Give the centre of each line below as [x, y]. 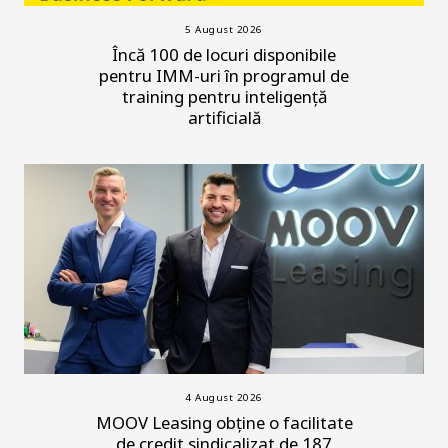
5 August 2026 [224, 29]
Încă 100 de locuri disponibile [224, 54]
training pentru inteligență [224, 96]
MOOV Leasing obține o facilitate [224, 422]
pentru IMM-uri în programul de [224, 75]
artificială [224, 117]
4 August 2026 [224, 397]
